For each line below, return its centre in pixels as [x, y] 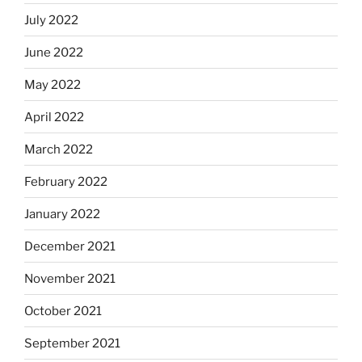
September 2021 [72, 343]
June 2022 [54, 52]
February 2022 [66, 181]
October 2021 [63, 311]
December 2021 [70, 246]
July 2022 [51, 20]
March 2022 [59, 149]
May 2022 [53, 84]
